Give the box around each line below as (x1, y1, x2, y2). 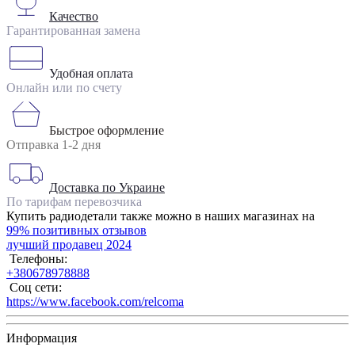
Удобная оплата (49, 67, 133, 81)
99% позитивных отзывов (6, 223, 147, 238)
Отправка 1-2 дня (6, 138, 101, 152)
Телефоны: (6, 252, 67, 266)
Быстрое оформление (49, 124, 164, 138)
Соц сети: (6, 281, 62, 295)
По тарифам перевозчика (6, 195, 142, 209)
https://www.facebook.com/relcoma (6, 295, 184, 309)
